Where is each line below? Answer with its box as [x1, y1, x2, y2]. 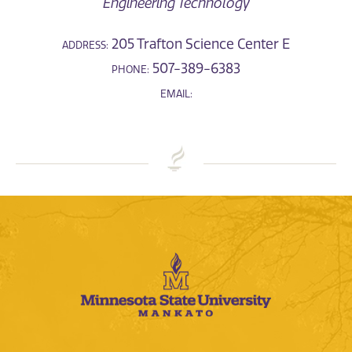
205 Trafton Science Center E [108, 36, 290, 52]
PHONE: [112, 64, 149, 75]
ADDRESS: [62, 39, 108, 51]
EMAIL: [159, 88, 192, 100]
